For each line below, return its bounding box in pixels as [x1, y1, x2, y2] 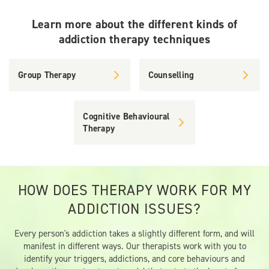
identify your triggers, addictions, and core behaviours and [24, 253, 245, 265]
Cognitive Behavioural [83, 110, 170, 123]
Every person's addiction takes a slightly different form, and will [14, 228, 255, 240]
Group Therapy [18, 69, 76, 82]
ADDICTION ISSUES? [68, 199, 201, 219]
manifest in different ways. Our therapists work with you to [23, 240, 246, 253]
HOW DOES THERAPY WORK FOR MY [17, 181, 252, 201]
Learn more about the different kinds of [32, 16, 237, 32]
